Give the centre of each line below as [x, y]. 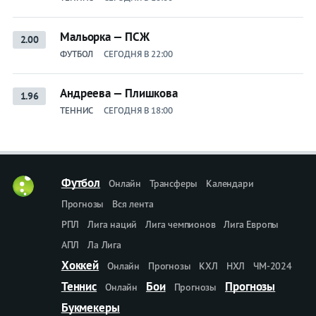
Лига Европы [251, 224]
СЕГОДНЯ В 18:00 [138, 110]
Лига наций [113, 224]
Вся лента [133, 203]
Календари [230, 183]
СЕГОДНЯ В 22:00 [138, 54]
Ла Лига [104, 244]
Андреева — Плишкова [119, 93]
